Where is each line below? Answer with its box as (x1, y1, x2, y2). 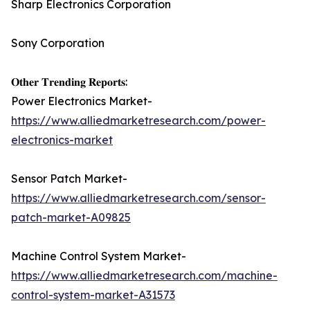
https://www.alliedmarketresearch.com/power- (11, 113, 266, 128)
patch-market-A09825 (11, 210, 131, 225)
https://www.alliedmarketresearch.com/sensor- (11, 191, 266, 206)
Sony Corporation (11, 36, 104, 51)
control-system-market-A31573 (11, 288, 175, 302)
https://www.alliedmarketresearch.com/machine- (11, 268, 277, 283)
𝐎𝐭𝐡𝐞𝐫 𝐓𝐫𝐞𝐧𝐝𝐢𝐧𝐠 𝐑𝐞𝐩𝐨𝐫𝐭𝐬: (11, 75, 127, 89)
